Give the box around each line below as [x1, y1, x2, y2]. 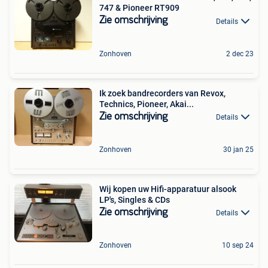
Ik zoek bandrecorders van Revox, [99, 88, 226, 98]
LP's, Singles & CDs [99, 194, 170, 205]
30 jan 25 [223, 145, 254, 154]
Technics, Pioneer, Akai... [99, 99, 194, 109]
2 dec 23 [226, 49, 254, 58]
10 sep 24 [222, 241, 254, 250]
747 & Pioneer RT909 [99, 3, 179, 13]
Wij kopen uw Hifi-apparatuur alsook [99, 184, 236, 194]
